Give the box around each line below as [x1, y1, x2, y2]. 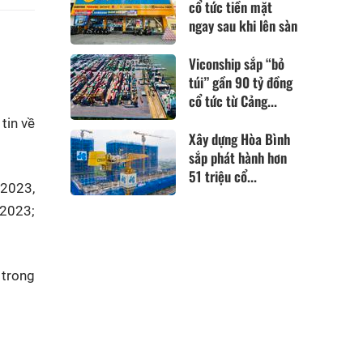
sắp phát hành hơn [189, 147, 288, 168]
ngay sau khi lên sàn [189, 15, 298, 36]
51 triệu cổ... [189, 166, 258, 186]
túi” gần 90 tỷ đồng [189, 71, 293, 92]
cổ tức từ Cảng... [189, 90, 278, 111]
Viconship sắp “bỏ [189, 53, 285, 74]
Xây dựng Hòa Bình [189, 129, 291, 149]
